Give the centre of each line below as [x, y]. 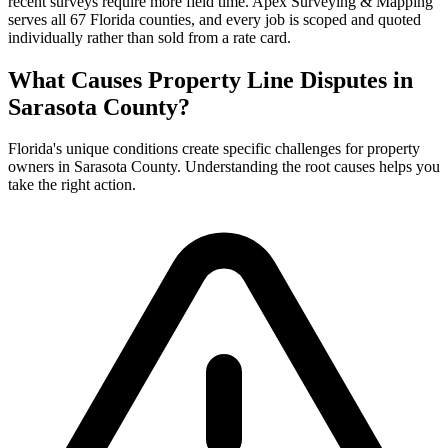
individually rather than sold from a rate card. [149, 37]
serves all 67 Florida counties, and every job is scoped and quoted [214, 19]
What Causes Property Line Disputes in [210, 79]
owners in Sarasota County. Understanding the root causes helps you [224, 167]
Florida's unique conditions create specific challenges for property [214, 149]
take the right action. [72, 185]
